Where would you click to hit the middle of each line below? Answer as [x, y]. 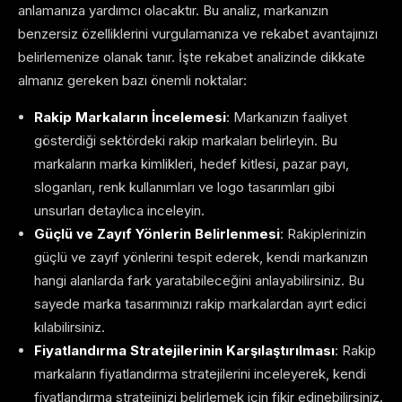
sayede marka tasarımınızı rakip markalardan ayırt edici [200, 304]
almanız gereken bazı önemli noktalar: [132, 81]
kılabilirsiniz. [70, 328]
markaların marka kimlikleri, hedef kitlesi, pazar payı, [192, 164]
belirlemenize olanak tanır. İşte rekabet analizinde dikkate [192, 57]
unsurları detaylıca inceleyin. [119, 211]
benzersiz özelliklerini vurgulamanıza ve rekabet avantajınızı [198, 34]
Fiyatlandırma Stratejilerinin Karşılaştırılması [184, 351]
